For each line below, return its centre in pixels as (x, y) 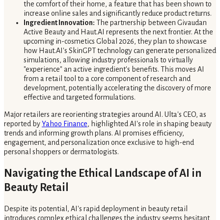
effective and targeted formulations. (80, 97)
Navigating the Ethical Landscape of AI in (103, 173)
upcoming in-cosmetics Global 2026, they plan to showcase (115, 41)
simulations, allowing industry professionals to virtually (108, 60)
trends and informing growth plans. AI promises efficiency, (94, 133)
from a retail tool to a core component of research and (107, 78)
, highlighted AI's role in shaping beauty (150, 124)
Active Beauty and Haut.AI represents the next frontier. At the (118, 32)
